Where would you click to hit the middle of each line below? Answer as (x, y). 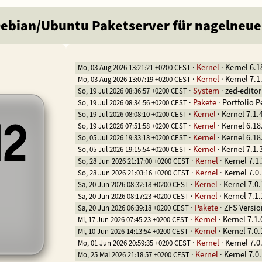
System (206, 91)
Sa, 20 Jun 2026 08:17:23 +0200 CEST (133, 196)
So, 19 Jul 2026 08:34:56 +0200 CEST (132, 103)
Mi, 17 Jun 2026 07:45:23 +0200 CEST (133, 220)
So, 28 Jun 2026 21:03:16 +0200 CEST (133, 173)
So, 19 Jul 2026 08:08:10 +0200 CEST (132, 115)
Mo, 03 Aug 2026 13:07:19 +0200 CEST (134, 80)
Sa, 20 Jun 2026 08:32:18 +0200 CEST (133, 185)
